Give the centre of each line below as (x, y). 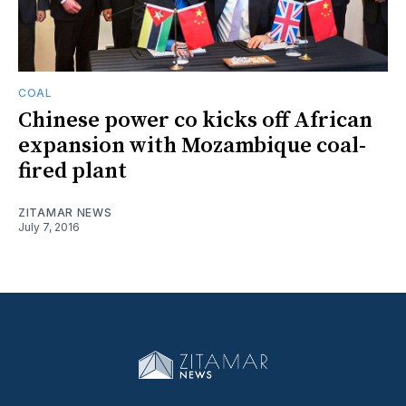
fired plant (72, 171)
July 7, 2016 (49, 227)
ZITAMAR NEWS (65, 212)
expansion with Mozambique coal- (192, 145)
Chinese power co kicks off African (195, 120)
